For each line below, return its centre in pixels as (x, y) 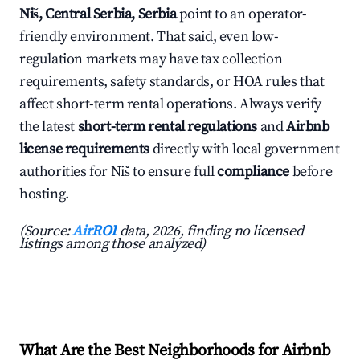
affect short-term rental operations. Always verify (171, 104)
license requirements (85, 149)
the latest (49, 127)
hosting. (44, 194)
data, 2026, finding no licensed (210, 231)
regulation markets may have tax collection (151, 59)
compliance (253, 172)
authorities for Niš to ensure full (118, 172)
